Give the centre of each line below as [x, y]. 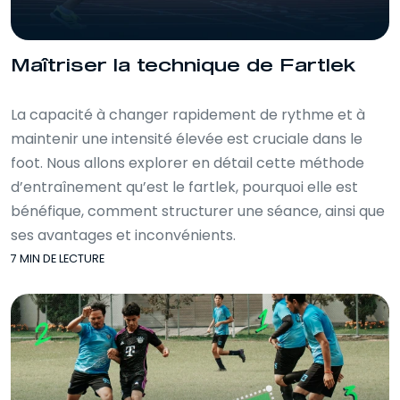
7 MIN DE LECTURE [58, 258]
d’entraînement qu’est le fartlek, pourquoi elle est [184, 187]
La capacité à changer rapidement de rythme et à [188, 114]
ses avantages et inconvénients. [123, 235]
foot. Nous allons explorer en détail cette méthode [187, 162]
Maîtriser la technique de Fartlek [183, 66]
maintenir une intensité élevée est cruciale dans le [187, 138]
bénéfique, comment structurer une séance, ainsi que [198, 211]
